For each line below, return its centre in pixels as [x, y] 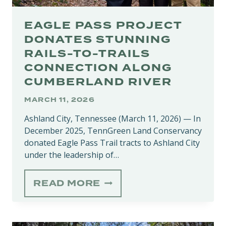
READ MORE [67, 183]
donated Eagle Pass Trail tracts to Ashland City [112, 143]
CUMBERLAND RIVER [98, 82]
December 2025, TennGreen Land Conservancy [113, 130]
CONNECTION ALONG [98, 68]
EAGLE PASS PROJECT [103, 25]
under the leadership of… [72, 155]
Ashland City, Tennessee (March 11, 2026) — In [112, 118]
